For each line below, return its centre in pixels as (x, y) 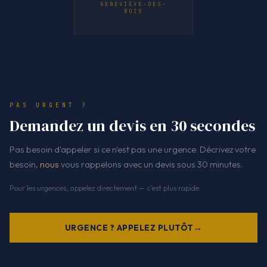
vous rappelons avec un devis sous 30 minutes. (151, 164)
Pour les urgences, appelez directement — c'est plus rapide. (105, 188)
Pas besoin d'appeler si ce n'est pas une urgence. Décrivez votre (133, 150)
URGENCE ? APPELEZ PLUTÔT (129, 228)
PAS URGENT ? (49, 105)
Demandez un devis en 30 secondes (132, 126)
